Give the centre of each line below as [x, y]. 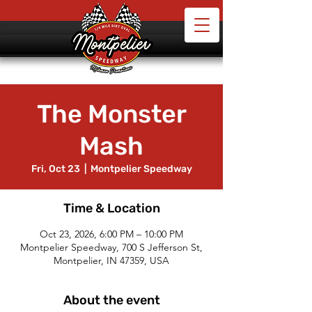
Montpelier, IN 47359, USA [111, 260]
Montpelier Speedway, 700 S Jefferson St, [111, 247]
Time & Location [111, 208]
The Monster [111, 114]
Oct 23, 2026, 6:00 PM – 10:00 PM [111, 234]
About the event [111, 300]
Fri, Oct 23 [55, 169]
